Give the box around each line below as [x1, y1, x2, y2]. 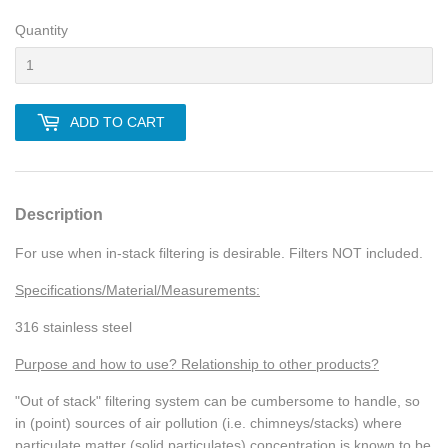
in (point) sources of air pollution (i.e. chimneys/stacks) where [15, 415, 402, 432]
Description [15, 206, 103, 224]
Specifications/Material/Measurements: [15, 282, 260, 299]
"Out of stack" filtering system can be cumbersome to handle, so [15, 393, 420, 410]
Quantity [15, 22, 68, 39]
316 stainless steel [15, 319, 132, 336]
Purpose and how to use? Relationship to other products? [15, 356, 379, 373]
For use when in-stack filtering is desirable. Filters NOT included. [15, 245, 423, 262]
